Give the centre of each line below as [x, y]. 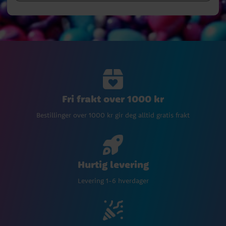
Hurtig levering [113, 164]
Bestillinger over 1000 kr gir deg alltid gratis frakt [113, 115]
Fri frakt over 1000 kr [113, 99]
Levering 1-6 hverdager [113, 181]
